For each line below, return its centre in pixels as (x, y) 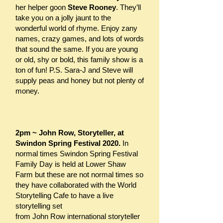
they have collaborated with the (66, 185)
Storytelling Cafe (43, 195)
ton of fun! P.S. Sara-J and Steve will (74, 70)
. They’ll (128, 7)
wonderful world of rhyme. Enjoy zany (76, 28)
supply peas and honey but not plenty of (80, 80)
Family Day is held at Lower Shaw (71, 164)
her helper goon (41, 7)
